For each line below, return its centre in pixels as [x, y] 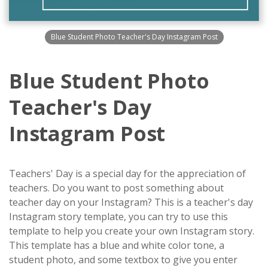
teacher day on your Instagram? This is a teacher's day [131, 202]
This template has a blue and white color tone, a [117, 246]
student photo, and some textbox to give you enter [123, 260]
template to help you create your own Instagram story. [132, 231]
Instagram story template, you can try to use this [118, 217]
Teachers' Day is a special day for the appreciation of [127, 174]
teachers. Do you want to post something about [116, 188]
